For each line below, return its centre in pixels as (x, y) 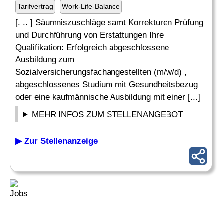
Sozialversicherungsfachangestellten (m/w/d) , (101, 72)
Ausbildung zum (45, 60)
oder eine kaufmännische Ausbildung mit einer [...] (108, 97)
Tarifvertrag (35, 6)
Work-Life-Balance (91, 6)
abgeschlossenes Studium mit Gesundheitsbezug (107, 84)
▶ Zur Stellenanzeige (56, 141)
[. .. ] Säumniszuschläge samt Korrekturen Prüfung (109, 23)
